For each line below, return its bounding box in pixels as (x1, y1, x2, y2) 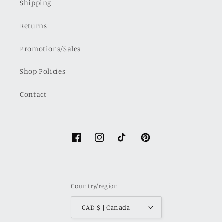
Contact (20, 90, 47, 99)
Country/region (71, 182, 118, 190)
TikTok (117, 139, 140, 148)
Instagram (94, 139, 131, 148)
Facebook (71, 139, 104, 148)
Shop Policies (20, 67, 66, 76)
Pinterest (140, 139, 172, 148)
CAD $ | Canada (96, 203, 130, 211)
